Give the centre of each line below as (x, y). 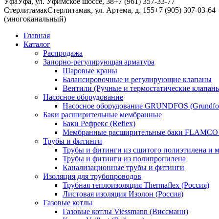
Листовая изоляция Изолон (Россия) (123, 194)
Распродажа (63, 53)
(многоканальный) (35, 19)
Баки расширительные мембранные (102, 115)
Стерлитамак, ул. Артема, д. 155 (101, 10)
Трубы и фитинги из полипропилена (124, 159)
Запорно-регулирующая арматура (99, 62)
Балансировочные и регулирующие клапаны (137, 79)
